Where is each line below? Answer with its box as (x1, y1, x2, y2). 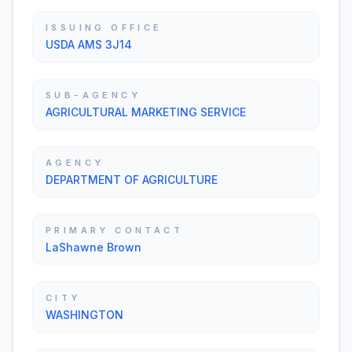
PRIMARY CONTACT (46, 225, 183, 236)
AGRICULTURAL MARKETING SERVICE (46, 105, 246, 119)
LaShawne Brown (46, 240, 141, 254)
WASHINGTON (46, 308, 123, 321)
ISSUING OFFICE (46, 22, 163, 33)
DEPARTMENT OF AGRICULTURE (46, 173, 218, 186)
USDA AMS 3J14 (46, 38, 132, 51)
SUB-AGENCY (46, 90, 141, 101)
